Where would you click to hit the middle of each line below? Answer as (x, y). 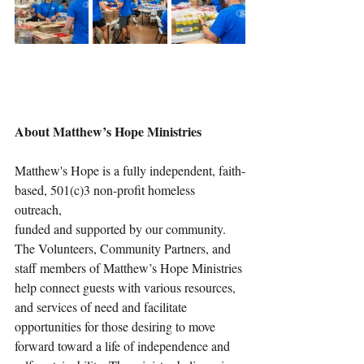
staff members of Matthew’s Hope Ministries (130, 268)
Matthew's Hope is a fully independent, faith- (130, 171)
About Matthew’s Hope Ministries (108, 132)
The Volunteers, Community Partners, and (124, 249)
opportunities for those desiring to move (117, 327)
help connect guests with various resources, (127, 288)
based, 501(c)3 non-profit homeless (106, 190)
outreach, (40, 210)
